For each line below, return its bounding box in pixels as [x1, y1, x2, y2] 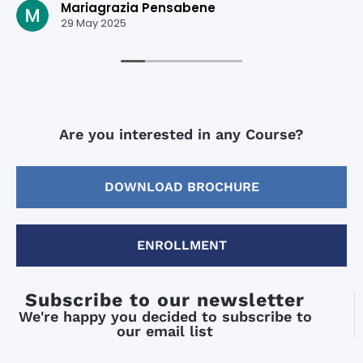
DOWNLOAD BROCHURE [104, 178, 259, 194]
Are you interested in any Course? [59, 125, 304, 143]
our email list [117, 322, 213, 340]
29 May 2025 [61, 15, 126, 32]
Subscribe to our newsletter [25, 288, 305, 311]
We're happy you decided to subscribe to [18, 307, 312, 325]
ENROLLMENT [136, 237, 227, 253]
